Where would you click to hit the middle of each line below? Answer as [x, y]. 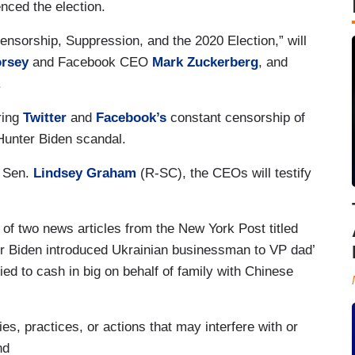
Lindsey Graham [85, 173]
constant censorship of [236, 117]
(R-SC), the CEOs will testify [224, 173]
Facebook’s [131, 117]
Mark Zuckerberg [205, 62]
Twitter [45, 117]
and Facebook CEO [90, 62]
